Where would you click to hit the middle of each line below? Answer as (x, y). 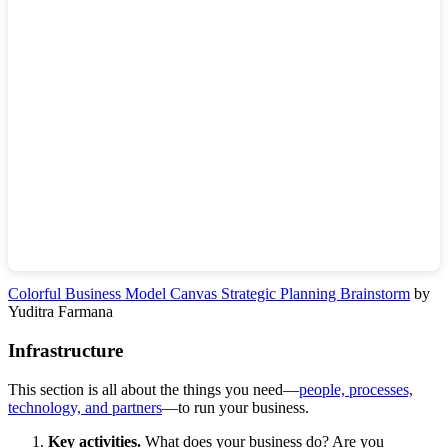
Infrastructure (65, 351)
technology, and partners (85, 407)
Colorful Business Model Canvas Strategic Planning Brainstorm (209, 294)
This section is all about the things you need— (153, 389)
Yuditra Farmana (60, 312)
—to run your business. (235, 407)
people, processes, (356, 389)
